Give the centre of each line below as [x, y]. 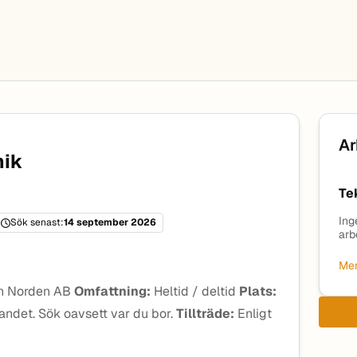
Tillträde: [205, 314]
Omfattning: [112, 291]
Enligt [253, 314]
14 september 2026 [110, 222]
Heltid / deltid [195, 291]
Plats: [258, 291]
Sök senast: [37, 222]
